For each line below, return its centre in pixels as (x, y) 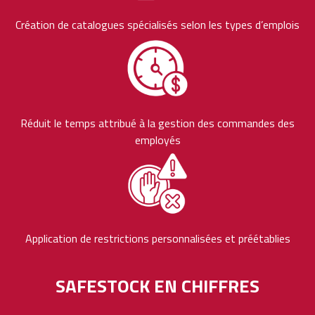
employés (157, 140)
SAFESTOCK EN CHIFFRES (157, 285)
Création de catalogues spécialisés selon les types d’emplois (157, 24)
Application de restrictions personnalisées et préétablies (157, 238)
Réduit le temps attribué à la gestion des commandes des (157, 123)
